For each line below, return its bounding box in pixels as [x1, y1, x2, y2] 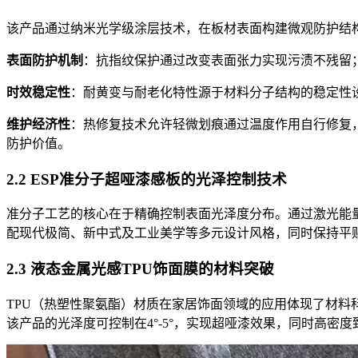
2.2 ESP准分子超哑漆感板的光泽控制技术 [6, 170, 287, 188]
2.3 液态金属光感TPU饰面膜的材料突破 [6, 260, 274, 277]
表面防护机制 [6, 53, 83, 67]
